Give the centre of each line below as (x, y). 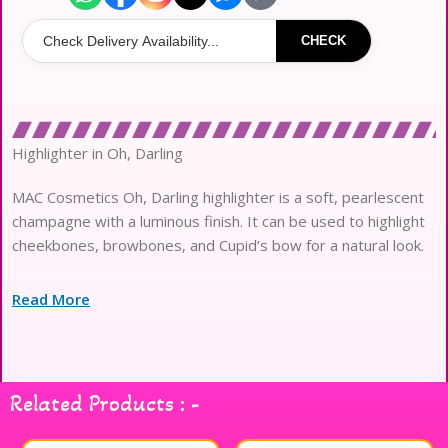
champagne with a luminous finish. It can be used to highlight (219, 221)
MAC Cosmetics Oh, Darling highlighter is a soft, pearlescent (218, 197)
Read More (51, 299)
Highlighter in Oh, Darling (98, 153)
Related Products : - (105, 404)
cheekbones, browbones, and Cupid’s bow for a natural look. (218, 245)
